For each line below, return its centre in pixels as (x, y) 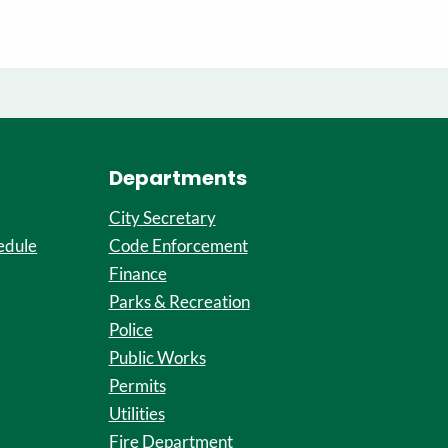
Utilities (136, 413)
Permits (137, 385)
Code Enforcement (178, 245)
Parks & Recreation (179, 301)
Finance (137, 273)
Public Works (157, 357)
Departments (177, 178)
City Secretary (162, 217)
